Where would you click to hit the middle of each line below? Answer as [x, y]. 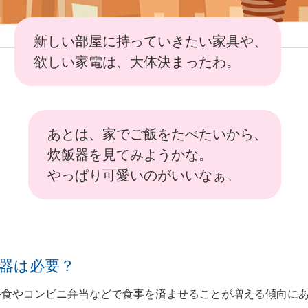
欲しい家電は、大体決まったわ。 [137, 62]
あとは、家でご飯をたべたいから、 [157, 134]
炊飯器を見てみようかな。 [130, 155]
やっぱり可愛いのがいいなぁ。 [144, 175]
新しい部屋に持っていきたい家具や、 [151, 41]
